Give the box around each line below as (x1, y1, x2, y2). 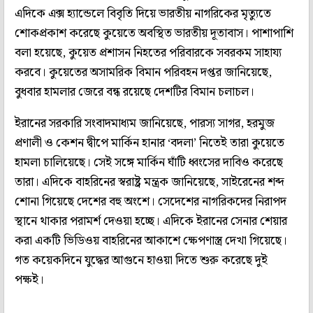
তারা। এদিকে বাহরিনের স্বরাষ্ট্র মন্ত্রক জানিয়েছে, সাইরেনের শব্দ (15, 172, 284, 192)
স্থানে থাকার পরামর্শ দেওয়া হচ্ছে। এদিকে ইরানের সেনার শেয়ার (15, 211, 287, 231)
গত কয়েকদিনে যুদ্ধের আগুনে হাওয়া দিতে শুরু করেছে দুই (15, 250, 268, 270)
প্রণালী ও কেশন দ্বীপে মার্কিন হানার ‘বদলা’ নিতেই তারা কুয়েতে (15, 133, 284, 153)
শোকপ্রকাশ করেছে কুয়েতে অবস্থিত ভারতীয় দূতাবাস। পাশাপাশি (15, 23, 293, 43)
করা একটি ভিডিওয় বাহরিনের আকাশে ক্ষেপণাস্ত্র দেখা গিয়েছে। (15, 231, 287, 251)
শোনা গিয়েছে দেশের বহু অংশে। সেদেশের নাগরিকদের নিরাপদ (15, 191, 286, 212)
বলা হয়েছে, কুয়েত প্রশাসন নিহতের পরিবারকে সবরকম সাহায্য (15, 43, 282, 63)
